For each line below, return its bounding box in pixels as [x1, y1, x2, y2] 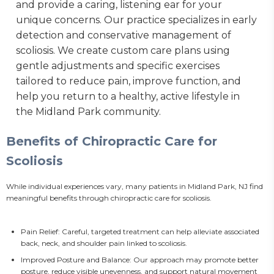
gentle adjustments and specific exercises [16, 60, 220, 72]
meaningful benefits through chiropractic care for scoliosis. [6, 193, 212, 202]
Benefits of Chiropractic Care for [6, 134, 217, 149]
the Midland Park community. [16, 106, 161, 117]
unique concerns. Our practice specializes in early [16, 14, 257, 26]
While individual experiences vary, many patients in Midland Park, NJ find [6, 182, 263, 191]
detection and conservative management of [16, 29, 231, 41]
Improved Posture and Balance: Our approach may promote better [21, 255, 259, 264]
